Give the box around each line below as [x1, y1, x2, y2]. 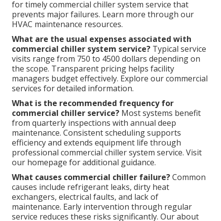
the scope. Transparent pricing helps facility [12, 63, 174, 74]
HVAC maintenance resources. [12, 18, 123, 30]
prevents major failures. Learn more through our [12, 8, 194, 20]
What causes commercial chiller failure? [12, 171, 170, 183]
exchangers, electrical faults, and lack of [12, 191, 158, 202]
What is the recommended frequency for [12, 97, 174, 109]
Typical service [150, 43, 206, 54]
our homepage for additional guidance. [12, 156, 156, 168]
